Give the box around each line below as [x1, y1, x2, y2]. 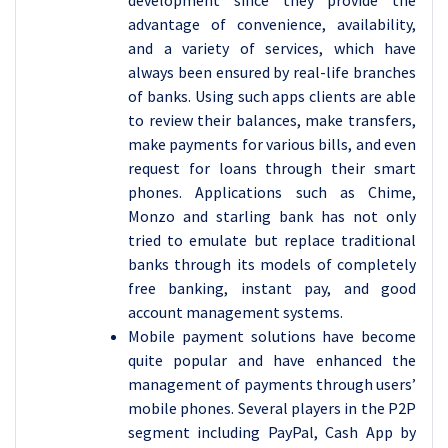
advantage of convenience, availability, [128, 14, 416, 34]
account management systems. [128, 302, 343, 322]
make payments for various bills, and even [128, 134, 416, 154]
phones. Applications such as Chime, [128, 182, 416, 202]
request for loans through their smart [128, 158, 416, 178]
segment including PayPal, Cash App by [128, 422, 416, 442]
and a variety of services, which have [128, 38, 416, 58]
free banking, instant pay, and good [128, 278, 416, 298]
